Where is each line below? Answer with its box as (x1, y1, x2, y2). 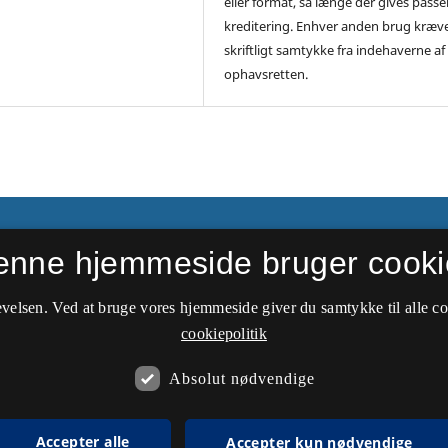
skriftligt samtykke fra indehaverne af (224, 41, 446, 60)
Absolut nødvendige (168, 369, 315, 387)
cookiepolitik (181, 325, 267, 342)
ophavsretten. (224, 65, 309, 84)
